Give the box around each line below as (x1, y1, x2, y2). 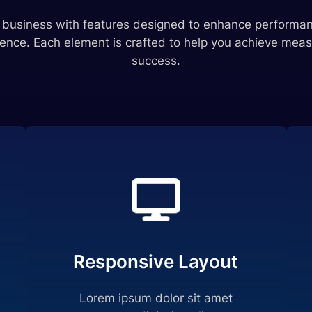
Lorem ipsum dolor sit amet (79, 291, 233, 306)
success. (132, 53, 180, 68)
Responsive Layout (73, 251, 239, 273)
